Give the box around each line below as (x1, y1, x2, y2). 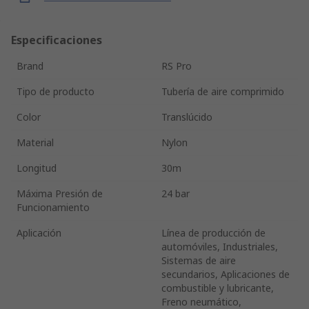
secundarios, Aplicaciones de (161, 267, 290, 281)
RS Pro (161, 59, 192, 72)
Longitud (17, 161, 57, 175)
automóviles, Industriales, (161, 239, 278, 253)
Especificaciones (11, 32, 102, 48)
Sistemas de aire (161, 253, 236, 267)
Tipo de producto (17, 84, 94, 98)
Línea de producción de (161, 226, 266, 239)
